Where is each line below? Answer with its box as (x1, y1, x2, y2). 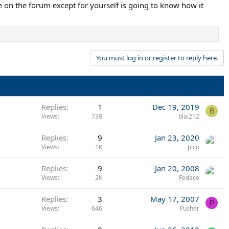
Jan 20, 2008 (155, 163, 199, 173)
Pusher (179, 203, 199, 213)
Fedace (179, 173, 199, 182)
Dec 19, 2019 (152, 101, 199, 112)
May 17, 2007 (150, 193, 199, 204)
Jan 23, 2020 (155, 132, 199, 143)
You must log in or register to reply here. (96, 53, 218, 62)
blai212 (178, 111, 199, 121)
